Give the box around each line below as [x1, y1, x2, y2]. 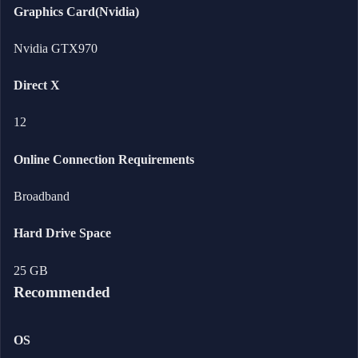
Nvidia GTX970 [14, 41, 97, 55]
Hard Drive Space [14, 226, 111, 241]
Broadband [14, 189, 70, 203]
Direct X [14, 78, 60, 93]
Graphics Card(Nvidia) [14, 4, 139, 18]
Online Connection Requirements [14, 152, 194, 166]
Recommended [14, 283, 110, 300]
